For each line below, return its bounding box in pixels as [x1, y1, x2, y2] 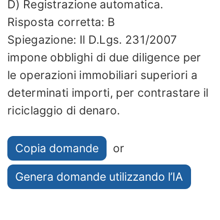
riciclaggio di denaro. [7, 103, 120, 117]
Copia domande [15, 141, 99, 155]
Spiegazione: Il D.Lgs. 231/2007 [7, 32, 177, 47]
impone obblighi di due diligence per [7, 50, 201, 64]
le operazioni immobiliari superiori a [7, 68, 198, 82]
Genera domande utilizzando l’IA [15, 170, 183, 184]
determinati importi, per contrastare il [7, 85, 209, 100]
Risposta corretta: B [7, 15, 115, 29]
